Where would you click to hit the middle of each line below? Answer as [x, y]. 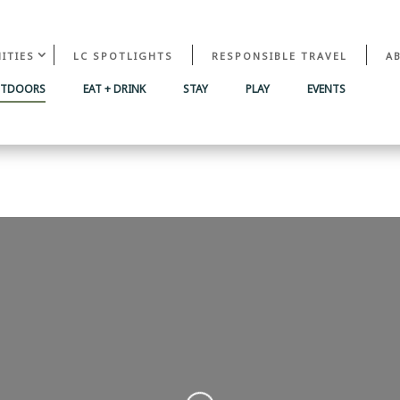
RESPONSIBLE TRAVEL [279, 55]
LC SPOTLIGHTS [123, 55]
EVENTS [326, 88]
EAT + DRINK [114, 88]
